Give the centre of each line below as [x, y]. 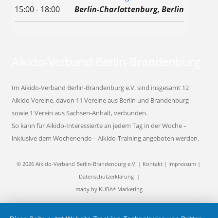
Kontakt [152, 164]
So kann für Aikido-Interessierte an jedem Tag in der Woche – [99, 126]
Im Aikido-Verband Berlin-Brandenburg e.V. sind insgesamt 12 [100, 88]
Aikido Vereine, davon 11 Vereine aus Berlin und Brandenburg [100, 100]
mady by [87, 189]
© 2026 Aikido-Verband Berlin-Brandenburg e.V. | [79, 164]
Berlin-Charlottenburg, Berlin [129, 9]
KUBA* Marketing [121, 189]
